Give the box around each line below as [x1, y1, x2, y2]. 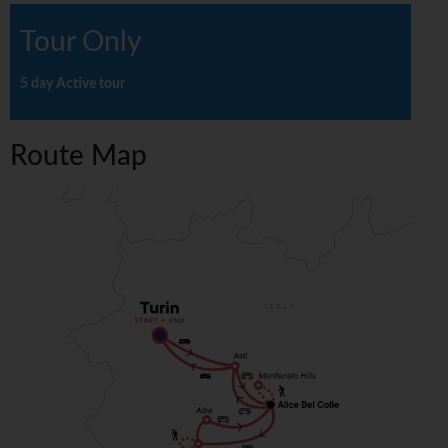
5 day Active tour [20, 77, 125, 92]
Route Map [10, 142, 147, 171]
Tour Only [20, 28, 141, 57]
